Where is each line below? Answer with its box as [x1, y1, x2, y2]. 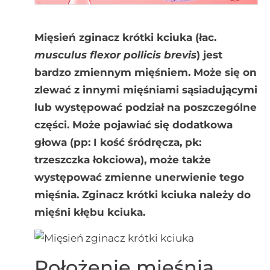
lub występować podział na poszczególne [34, 101, 257, 113]
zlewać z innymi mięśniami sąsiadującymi [34, 83, 257, 96]
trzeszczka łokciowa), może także [34, 153, 211, 166]
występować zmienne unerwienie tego [34, 171, 244, 183]
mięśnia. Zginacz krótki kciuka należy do [34, 188, 251, 201]
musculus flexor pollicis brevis [34, 48, 196, 61]
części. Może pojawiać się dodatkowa [34, 118, 233, 131]
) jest [196, 48, 222, 61]
